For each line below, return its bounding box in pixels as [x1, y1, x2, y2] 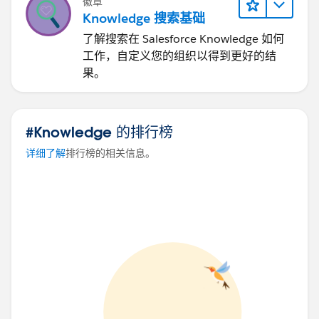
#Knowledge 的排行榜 [26, 122, 173, 141]
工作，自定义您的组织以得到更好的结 [83, 48, 276, 63]
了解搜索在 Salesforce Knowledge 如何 [83, 31, 284, 46]
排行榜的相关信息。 [66, 146, 155, 159]
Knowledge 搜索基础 [83, 9, 205, 26]
